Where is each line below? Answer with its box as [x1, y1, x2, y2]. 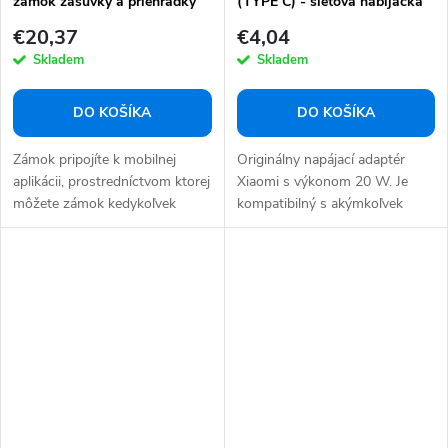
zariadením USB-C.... [236, 216, 363, 236]
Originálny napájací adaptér [236, 150, 405, 170]
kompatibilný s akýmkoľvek [236, 194, 403, 214]
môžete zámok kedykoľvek [13, 194, 176, 214]
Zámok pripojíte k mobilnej [13, 150, 176, 170]
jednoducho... [13, 216, 95, 236]
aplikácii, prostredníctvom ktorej [13, 172, 210, 192]
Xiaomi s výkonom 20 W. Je [236, 172, 408, 192]
